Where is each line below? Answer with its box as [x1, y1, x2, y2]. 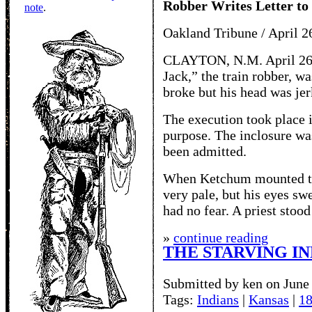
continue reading [173, 230, 268, 246]
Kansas [249, 292, 289, 308]
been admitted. [163, 143, 247, 159]
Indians [197, 292, 239, 308]
